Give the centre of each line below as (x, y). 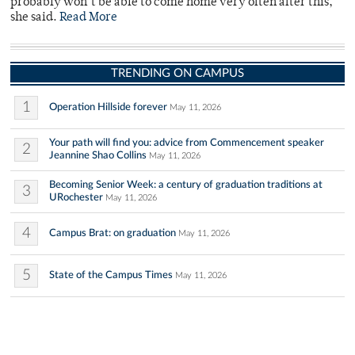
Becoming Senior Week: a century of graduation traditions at (186, 185)
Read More (88, 18)
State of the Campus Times (111, 275)
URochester (76, 198)
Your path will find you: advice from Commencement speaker (187, 143)
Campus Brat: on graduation (113, 233)
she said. (35, 18)
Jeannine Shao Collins (98, 156)
